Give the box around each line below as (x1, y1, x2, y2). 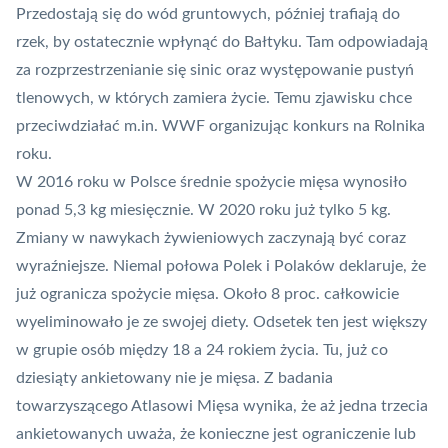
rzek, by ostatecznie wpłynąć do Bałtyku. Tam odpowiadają (16, 33, 428, 50)
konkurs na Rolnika (293, 117, 425, 134)
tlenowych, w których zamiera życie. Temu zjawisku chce (16, 89, 412, 106)
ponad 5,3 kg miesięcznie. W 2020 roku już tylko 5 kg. (16, 201, 391, 218)
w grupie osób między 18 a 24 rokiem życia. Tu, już (16, 341, 371, 358)
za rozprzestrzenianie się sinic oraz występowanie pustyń (16, 61, 414, 78)
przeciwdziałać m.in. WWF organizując (16, 117, 293, 134)
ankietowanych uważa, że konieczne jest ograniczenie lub (16, 425, 416, 442)
